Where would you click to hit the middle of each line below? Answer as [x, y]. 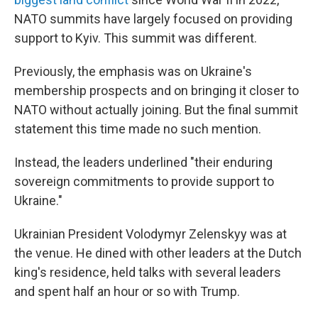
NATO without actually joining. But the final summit [156, 110]
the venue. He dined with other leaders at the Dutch [158, 253]
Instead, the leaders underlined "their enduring [143, 162]
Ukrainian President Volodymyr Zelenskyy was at [150, 234]
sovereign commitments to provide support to [144, 181]
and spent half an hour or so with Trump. [127, 291]
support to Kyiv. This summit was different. [136, 38]
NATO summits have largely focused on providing [153, 19]
